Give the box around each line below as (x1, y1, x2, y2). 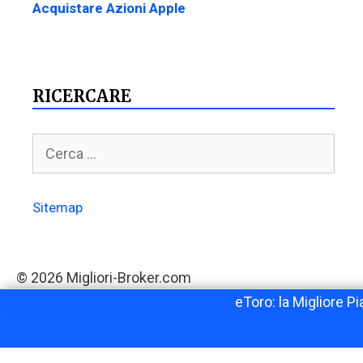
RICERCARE (32, 85, 131, 106)
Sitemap (32, 199, 83, 216)
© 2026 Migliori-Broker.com (16, 269, 191, 287)
